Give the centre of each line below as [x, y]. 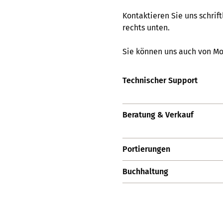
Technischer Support [160, 80]
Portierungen [146, 149]
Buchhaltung [145, 171]
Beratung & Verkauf [158, 115]
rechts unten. [146, 28]
